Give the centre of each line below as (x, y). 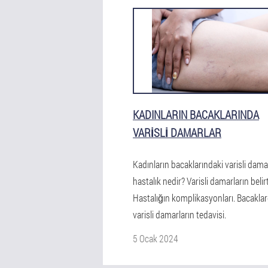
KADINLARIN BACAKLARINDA (196, 115)
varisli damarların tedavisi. (179, 214)
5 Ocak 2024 (156, 238)
